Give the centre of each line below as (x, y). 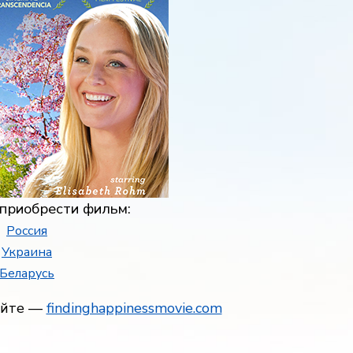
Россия (27, 231)
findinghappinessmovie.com (134, 308)
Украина (27, 252)
